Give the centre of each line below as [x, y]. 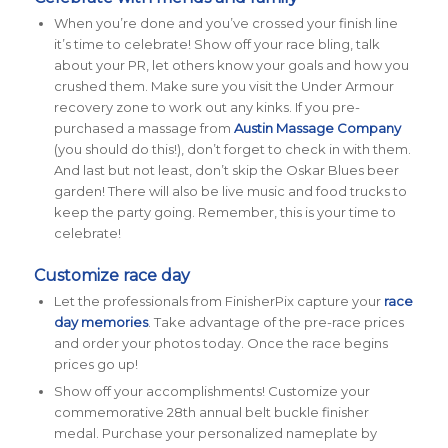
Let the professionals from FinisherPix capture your [218, 301]
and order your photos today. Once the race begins [220, 343]
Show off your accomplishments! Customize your [211, 391]
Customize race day [111, 276]
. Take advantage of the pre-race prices [275, 322]
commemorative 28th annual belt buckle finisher [211, 412]
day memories [100, 322]
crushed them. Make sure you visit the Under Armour [223, 86]
